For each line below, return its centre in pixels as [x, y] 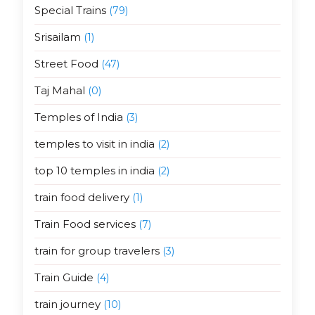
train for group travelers [97, 251]
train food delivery [82, 198]
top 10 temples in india [94, 171]
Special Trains [70, 11]
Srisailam [57, 37]
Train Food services [85, 224]
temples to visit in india [94, 144]
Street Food [66, 64]
